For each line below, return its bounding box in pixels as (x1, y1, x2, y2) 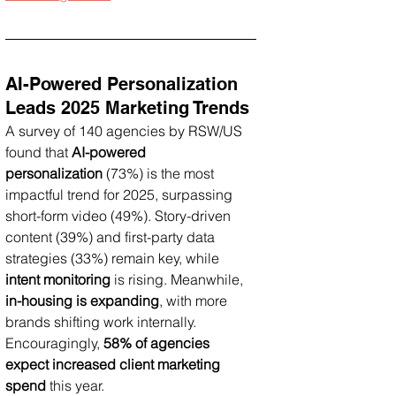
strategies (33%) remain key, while (5, 248, 223, 267)
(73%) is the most (103, 164, 217, 182)
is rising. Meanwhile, (110, 270, 247, 288)
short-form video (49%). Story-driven (5, 206, 234, 225)
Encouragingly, (5, 333, 103, 352)
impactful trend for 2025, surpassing (5, 185, 236, 203)
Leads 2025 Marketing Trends (5, 96, 249, 118)
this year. (46, 376, 104, 394)
